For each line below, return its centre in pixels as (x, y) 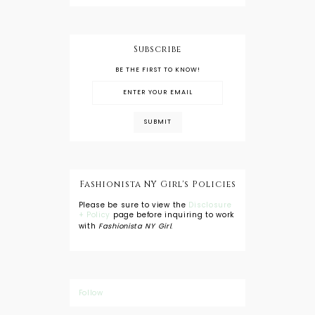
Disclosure (210, 205)
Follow (91, 292)
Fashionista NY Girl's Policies (157, 184)
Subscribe (157, 49)
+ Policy (96, 214)
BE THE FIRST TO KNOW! (157, 69)
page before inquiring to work (174, 214)
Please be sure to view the (134, 205)
